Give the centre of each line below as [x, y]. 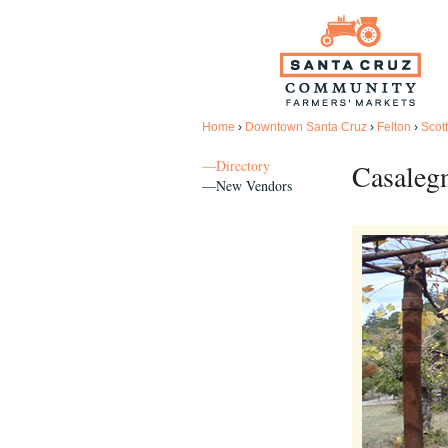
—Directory [236, 165]
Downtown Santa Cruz [306, 127]
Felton [394, 127]
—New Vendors [247, 185]
